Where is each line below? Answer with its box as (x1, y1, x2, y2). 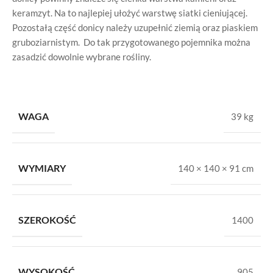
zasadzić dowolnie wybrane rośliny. (12, 51, 151, 62)
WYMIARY (18, 162, 66, 174)
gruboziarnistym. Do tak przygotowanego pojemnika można (12, 37, 250, 48)
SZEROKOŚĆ (18, 214, 76, 225)
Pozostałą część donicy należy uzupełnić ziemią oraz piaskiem (12, 22, 258, 33)
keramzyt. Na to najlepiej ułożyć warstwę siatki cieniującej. (12, 7, 247, 18)
